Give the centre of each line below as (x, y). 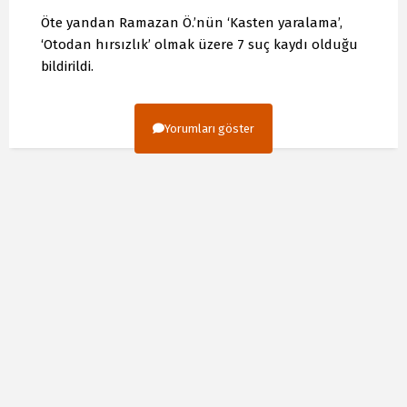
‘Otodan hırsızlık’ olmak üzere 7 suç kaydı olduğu (199, 44)
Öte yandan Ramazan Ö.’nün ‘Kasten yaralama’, (192, 22)
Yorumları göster (209, 128)
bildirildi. (67, 66)
